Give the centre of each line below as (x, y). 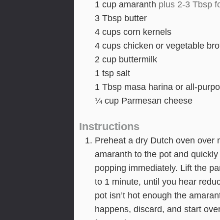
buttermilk (138, 59)
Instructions (109, 127)
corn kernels (147, 32)
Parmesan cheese (157, 100)
